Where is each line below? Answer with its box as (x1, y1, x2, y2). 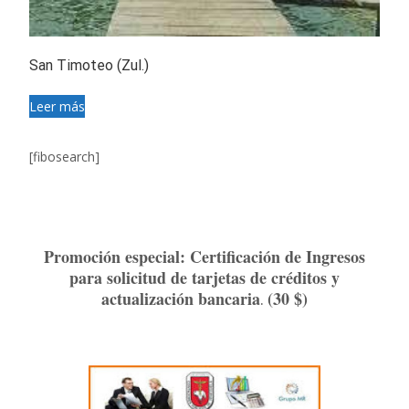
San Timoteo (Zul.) (29, 56, 149, 74)
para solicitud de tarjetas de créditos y (69, 265, 340, 289)
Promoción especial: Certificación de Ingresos (44, 244, 365, 268)
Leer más (29, 97, 85, 115)
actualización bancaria (101, 286, 260, 310)
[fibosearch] (29, 147, 100, 165)
